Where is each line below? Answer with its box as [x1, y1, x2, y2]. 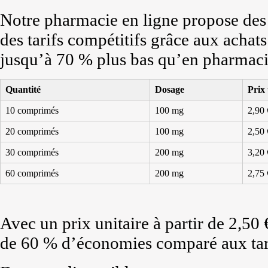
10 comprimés [5, 105, 59, 115]
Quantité [5, 84, 41, 95]
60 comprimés [5, 168, 59, 178]
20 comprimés [5, 126, 59, 136]
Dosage [155, 84, 184, 95]
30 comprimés [5, 147, 59, 157]
